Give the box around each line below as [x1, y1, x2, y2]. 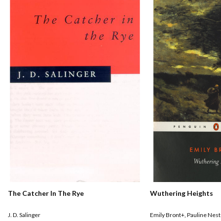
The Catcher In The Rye [8, 189, 84, 198]
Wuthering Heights [150, 189, 213, 198]
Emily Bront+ [150, 211, 184, 219]
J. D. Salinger [8, 211, 40, 219]
